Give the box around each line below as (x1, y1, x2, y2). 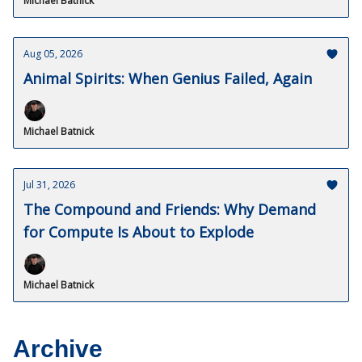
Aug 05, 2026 (23, 47, 82, 61)
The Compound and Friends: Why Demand (23, 200, 316, 219)
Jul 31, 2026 (23, 178, 75, 192)
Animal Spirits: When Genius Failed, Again (23, 69, 312, 88)
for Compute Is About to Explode (23, 222, 254, 242)
